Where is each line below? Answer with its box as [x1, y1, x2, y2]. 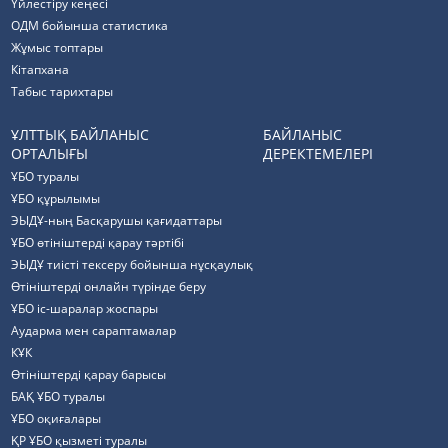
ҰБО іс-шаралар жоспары [11, 300, 159, 317]
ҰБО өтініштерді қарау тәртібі [11, 234, 185, 251]
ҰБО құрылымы [11, 190, 101, 207]
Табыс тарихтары [11, 83, 114, 100]
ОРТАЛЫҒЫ [11, 144, 89, 163]
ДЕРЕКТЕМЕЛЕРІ [263, 144, 374, 163]
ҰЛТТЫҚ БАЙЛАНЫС [11, 125, 150, 144]
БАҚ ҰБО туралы [11, 388, 106, 405]
